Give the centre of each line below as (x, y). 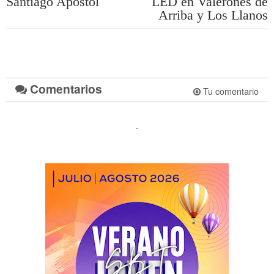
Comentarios (65, 88)
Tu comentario (230, 91)
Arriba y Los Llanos (213, 15)
